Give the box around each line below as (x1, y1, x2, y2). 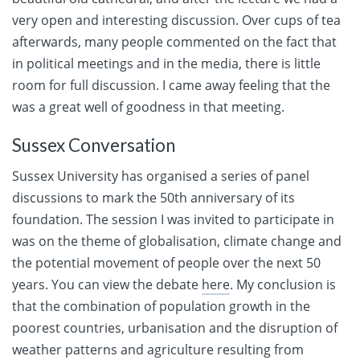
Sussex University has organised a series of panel (12, 167, 309, 186)
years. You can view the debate (12, 276, 202, 294)
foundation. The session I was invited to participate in (12, 211, 334, 229)
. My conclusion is (230, 276, 336, 294)
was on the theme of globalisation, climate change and (12, 232, 342, 251)
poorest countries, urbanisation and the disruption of (12, 319, 337, 337)
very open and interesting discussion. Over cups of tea (12, 11, 341, 30)
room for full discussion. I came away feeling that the (12, 76, 330, 95)
